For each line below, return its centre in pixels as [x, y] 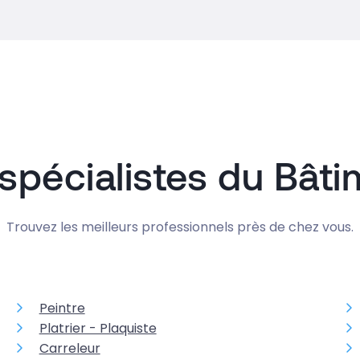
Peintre [62, 308]
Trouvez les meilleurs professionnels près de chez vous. [180, 227]
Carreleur [70, 348]
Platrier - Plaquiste [98, 328]
